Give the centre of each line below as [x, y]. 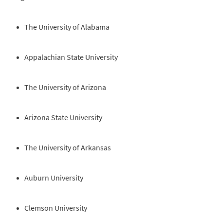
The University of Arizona [65, 87]
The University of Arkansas [68, 148]
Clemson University [56, 208]
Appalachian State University [71, 57]
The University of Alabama [67, 27]
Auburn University [54, 178]
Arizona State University [63, 118]
